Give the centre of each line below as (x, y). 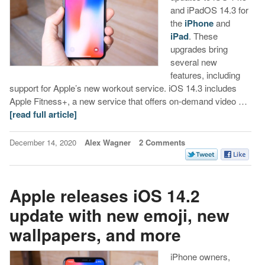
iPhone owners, (200, 257)
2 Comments (162, 143)
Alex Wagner (107, 143)
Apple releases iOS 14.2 (104, 195)
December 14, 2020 (44, 143)
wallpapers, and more (95, 234)
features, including (205, 75)
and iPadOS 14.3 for (209, 10)
